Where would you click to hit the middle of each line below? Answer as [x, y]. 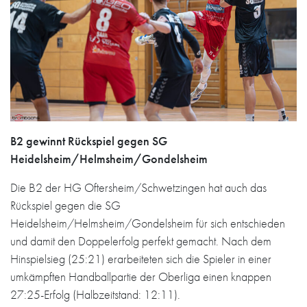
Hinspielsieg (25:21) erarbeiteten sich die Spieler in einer [141, 259]
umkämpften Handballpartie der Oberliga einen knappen [141, 277]
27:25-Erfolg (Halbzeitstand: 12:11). [95, 294]
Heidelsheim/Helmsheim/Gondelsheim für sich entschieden [148, 223]
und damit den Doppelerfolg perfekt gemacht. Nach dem [141, 241]
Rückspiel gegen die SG [65, 205]
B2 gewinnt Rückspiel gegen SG [89, 141]
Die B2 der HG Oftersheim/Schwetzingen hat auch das [138, 187]
